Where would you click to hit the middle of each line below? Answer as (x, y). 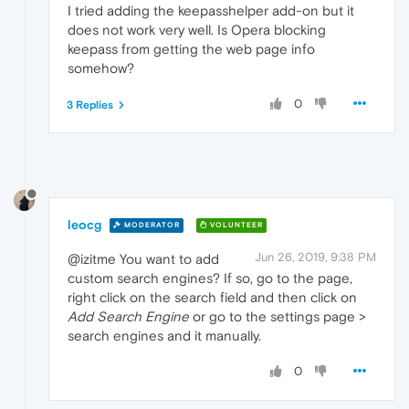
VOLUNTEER (235, 225)
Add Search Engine (128, 316)
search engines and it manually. (164, 335)
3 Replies (90, 105)
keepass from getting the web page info (191, 49)
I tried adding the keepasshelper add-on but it (211, 11)
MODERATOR (151, 225)
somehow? (101, 68)
